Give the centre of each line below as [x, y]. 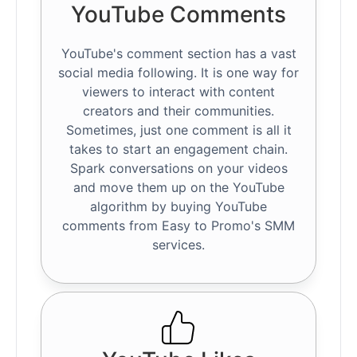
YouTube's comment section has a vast [178, 54]
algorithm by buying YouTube [178, 207]
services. [178, 245]
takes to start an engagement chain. [178, 149]
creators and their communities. [178, 111]
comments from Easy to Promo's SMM [178, 226]
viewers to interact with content [178, 92]
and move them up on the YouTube [178, 188]
